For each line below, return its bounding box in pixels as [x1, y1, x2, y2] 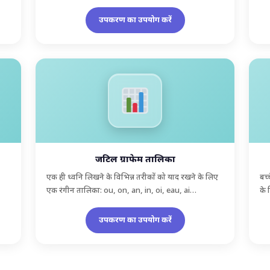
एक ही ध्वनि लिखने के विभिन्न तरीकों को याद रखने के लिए [46, 172, 219, 183]
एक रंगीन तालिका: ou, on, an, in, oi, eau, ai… [46, 185, 197, 196]
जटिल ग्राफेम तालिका [95, 154, 175, 166]
